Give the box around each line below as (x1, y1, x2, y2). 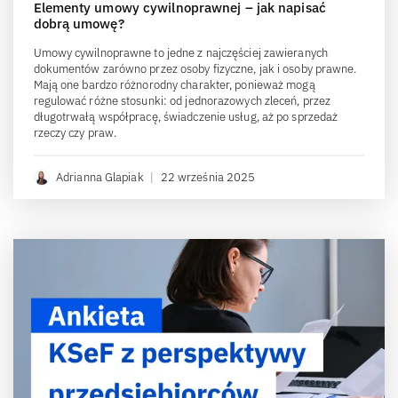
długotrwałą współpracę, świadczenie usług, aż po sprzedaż (33, 108, 338, 124)
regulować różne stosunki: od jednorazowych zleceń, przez (33, 92, 331, 108)
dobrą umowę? (33, 14, 124, 32)
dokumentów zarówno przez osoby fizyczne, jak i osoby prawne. (33, 60, 357, 76)
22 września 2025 (160, 169, 256, 185)
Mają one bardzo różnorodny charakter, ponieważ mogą (33, 76, 315, 92)
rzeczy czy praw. (33, 124, 117, 140)
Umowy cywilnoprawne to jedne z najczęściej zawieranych (33, 44, 328, 60)
